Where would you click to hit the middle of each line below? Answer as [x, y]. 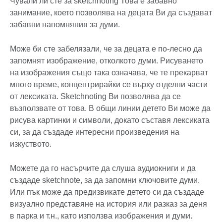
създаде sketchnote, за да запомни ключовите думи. [105, 180]
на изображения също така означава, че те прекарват [109, 73]
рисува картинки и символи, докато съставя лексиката [110, 120]
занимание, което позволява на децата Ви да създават [111, 13]
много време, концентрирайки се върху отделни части [109, 85]
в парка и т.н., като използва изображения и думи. [103, 216]
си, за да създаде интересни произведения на [95, 132]
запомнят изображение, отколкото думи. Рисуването [107, 61]
